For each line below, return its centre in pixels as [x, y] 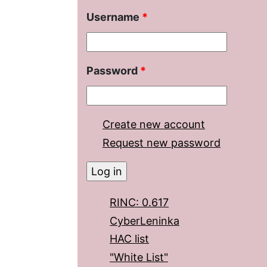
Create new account [154, 124]
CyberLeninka [145, 221]
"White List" [139, 257]
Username [114, 17]
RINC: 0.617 [139, 203]
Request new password [162, 143]
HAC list [129, 239]
